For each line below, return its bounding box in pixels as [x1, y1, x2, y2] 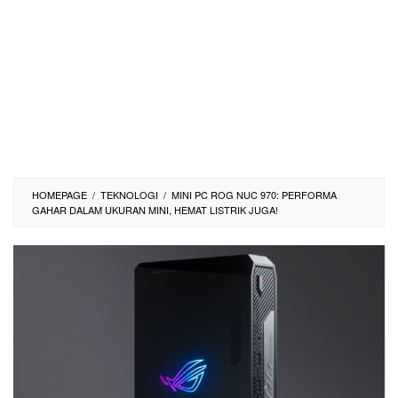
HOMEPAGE [32, 187, 87, 202]
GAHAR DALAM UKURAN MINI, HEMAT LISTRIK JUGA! [32, 203, 278, 217]
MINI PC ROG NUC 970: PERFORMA [171, 187, 337, 202]
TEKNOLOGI [100, 187, 158, 202]
